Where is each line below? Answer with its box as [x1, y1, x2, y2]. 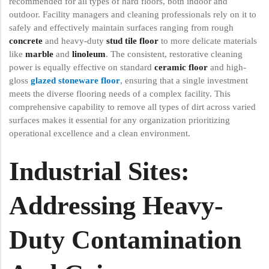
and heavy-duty [43, 36, 106, 46]
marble [25, 49, 53, 59]
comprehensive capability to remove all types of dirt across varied [9, 102, 256, 112]
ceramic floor [154, 62, 208, 72]
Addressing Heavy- [9, 191, 223, 220]
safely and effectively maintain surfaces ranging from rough [9, 23, 234, 32]
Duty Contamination [9, 225, 241, 255]
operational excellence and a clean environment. [9, 128, 190, 138]
